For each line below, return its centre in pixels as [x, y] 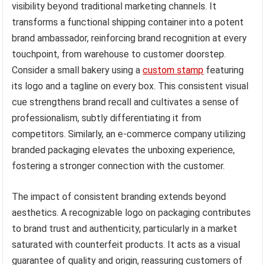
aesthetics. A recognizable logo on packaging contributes [132, 213]
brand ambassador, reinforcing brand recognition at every [130, 38]
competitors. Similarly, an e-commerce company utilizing [129, 134]
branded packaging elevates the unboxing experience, [124, 150]
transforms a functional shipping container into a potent [128, 22]
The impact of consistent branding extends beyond [119, 197]
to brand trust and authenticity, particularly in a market [125, 229]
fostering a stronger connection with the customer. [119, 166]
